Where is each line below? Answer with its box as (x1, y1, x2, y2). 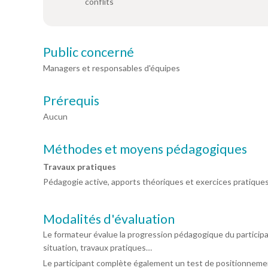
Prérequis (43, 93, 99, 108)
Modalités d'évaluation (43, 211, 175, 227)
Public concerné (43, 44, 134, 60)
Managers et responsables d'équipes (43, 63, 180, 73)
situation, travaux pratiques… (43, 242, 152, 252)
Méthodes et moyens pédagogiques (43, 141, 247, 157)
